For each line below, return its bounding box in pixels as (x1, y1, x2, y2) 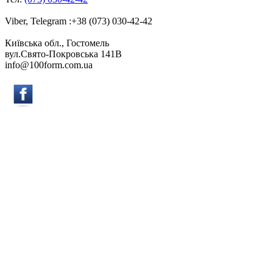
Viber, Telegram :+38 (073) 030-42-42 (5, 16, 152, 27)
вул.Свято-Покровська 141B (5, 49, 122, 60)
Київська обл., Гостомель (5, 38, 109, 49)
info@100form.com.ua (5, 60, 93, 71)
